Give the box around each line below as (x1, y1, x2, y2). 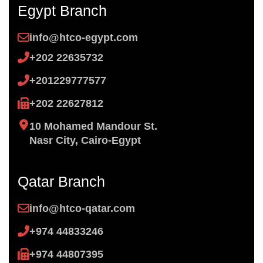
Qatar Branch (18, 173, 105, 190)
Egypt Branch (18, 2, 107, 19)
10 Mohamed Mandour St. (29, 120, 157, 133)
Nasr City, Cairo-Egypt (29, 134, 141, 147)
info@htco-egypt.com (29, 32, 138, 44)
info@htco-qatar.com (29, 203, 135, 215)
